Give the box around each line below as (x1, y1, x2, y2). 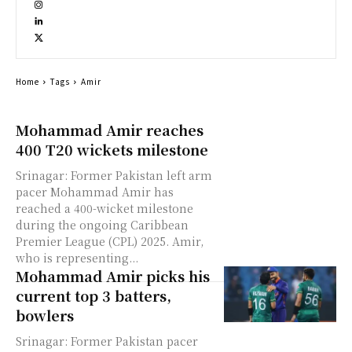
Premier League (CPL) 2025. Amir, (16, 233, 172, 249)
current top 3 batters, (16, 285, 171, 306)
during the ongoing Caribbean (16, 217, 189, 233)
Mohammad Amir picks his (16, 266, 210, 286)
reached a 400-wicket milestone (16, 200, 193, 216)
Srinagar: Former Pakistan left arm (16, 167, 212, 183)
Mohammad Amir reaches (16, 119, 203, 140)
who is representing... (16, 250, 138, 266)
